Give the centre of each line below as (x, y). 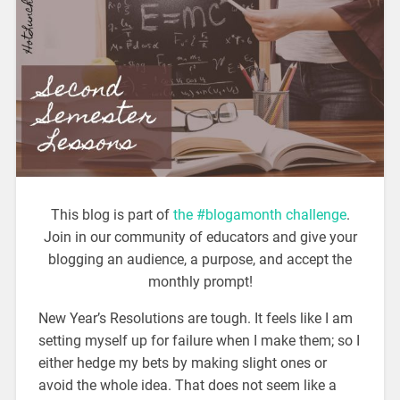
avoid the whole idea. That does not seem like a (187, 386)
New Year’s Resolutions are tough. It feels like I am (195, 319)
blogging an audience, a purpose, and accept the (200, 260)
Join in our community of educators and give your (200, 237)
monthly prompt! (200, 282)
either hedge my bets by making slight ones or (182, 363)
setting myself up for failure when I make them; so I (199, 341)
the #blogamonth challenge (259, 215)
